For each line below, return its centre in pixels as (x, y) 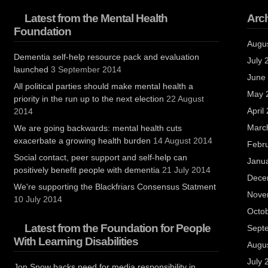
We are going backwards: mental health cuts (98, 128)
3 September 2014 (86, 69)
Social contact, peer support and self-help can (101, 157)
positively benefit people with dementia (87, 170)
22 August (185, 99)
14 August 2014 (183, 141)
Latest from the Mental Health (96, 18)
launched (31, 69)
